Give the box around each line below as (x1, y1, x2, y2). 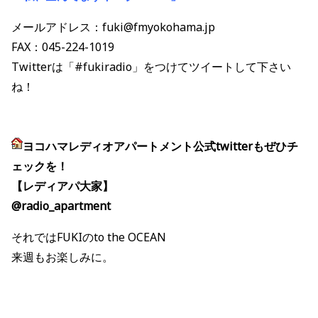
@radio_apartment (11, 198, 111, 214)
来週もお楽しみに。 (11, 249, 114, 265)
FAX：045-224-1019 (11, 39, 114, 55)
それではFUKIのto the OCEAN (11, 229, 166, 246)
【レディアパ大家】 (11, 178, 114, 194)
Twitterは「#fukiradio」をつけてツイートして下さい (11, 59, 291, 75)
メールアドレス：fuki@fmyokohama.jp (11, 19, 215, 35)
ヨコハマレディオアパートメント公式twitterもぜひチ (23, 138, 298, 155)
